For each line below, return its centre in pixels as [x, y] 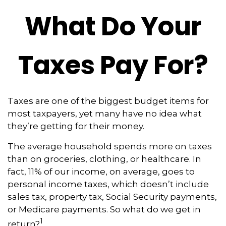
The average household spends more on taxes [110, 146]
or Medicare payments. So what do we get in [104, 209]
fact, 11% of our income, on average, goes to [101, 172]
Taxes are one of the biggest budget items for [108, 101]
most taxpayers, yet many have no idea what [105, 114]
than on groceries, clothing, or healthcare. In [104, 159]
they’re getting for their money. [76, 126]
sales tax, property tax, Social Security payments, [112, 197]
